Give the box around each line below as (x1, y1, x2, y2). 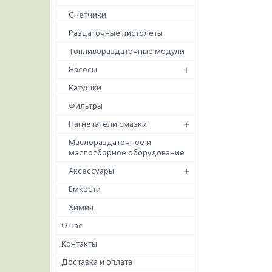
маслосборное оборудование (69, 147, 185, 158)
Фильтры (69, 100, 103, 111)
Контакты (61, 238, 97, 249)
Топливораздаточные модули (69, 46, 185, 56)
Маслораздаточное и (69, 137, 151, 148)
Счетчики (69, 9, 106, 20)
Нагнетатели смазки (69, 118, 147, 129)
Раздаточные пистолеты (69, 27, 163, 38)
